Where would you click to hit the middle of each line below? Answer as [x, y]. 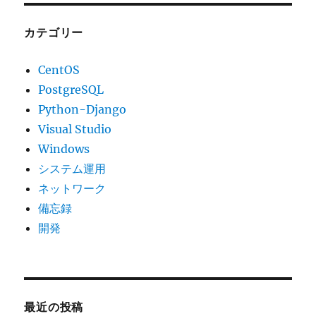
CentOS [59, 70]
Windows [64, 149]
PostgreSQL [71, 90]
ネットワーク [72, 189]
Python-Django [83, 110]
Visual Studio [75, 129]
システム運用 [72, 169]
